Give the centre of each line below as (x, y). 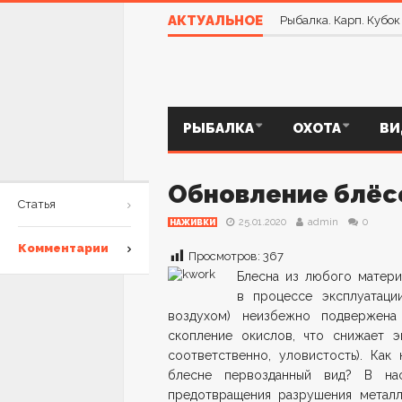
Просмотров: (226, 257)
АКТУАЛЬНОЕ (215, 21)
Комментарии (63, 248)
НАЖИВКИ (192, 223)
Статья (37, 204)
